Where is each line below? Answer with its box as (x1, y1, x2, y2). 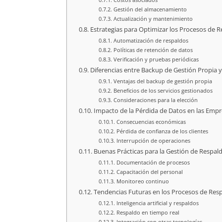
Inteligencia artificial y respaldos (116, 199, 199, 207)
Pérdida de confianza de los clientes (116, 127, 208, 135)
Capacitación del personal (116, 167, 183, 175)
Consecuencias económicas (116, 117, 186, 125)
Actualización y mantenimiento (113, 14, 193, 22)
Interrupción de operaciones (116, 136, 190, 144)
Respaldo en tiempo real (116, 208, 179, 216)
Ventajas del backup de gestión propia (113, 77, 212, 85)
